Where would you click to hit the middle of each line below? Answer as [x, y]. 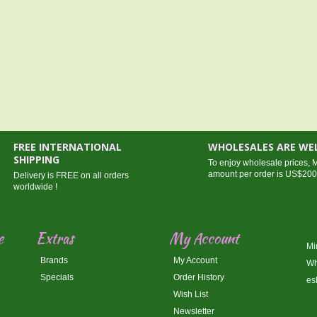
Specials [57, 277]
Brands [54, 260]
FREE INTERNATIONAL [67, 147]
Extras [54, 238]
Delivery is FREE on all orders [71, 175]
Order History [198, 277]
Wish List [190, 294]
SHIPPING [36, 160]
